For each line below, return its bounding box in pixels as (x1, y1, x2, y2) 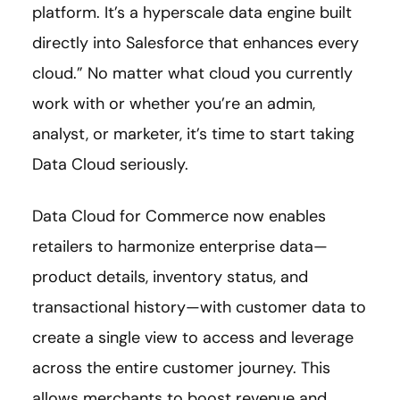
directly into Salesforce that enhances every (32, 31, 359, 54)
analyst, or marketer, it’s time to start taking (32, 122, 354, 145)
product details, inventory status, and (32, 265, 308, 287)
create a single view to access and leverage (32, 326, 354, 348)
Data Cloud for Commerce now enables (32, 204, 326, 227)
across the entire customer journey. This (32, 356, 330, 379)
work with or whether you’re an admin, (32, 92, 315, 114)
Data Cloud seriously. (32, 153, 188, 175)
